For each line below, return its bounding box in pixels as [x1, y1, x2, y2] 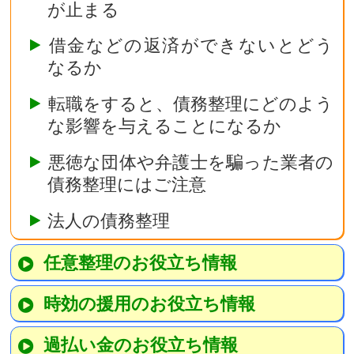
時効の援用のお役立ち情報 [43, 293, 255, 314]
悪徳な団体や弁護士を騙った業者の [47, 152, 334, 173]
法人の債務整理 [47, 210, 171, 232]
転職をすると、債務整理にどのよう [47, 93, 334, 115]
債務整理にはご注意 [47, 174, 207, 195]
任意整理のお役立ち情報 [43, 252, 237, 273]
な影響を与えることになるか [47, 115, 282, 137]
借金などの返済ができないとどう [47, 35, 334, 56]
